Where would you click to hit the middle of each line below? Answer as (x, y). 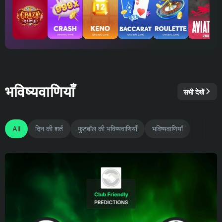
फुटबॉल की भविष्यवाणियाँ (108, 129)
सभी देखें (194, 92)
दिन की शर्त (49, 129)
